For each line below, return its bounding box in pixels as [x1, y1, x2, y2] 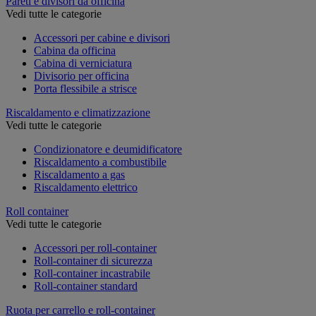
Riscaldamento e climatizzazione [6, 106, 150, 119]
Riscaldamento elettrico [34, 181, 138, 193]
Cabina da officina [34, 44, 116, 56]
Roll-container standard [34, 279, 138, 292]
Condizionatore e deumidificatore [34, 142, 182, 155]
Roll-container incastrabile [34, 267, 150, 279]
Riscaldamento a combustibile [34, 155, 166, 168]
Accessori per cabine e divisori [34, 31, 170, 44]
